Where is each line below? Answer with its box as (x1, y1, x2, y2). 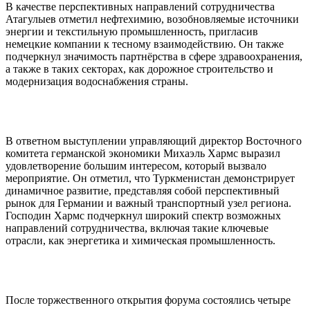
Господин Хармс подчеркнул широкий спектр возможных (6, 209, 281, 221)
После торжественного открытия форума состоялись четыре (6, 293, 291, 306)
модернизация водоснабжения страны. (6, 75, 188, 87)
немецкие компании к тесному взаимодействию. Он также (6, 37, 284, 50)
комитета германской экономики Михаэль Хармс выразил (6, 147, 280, 159)
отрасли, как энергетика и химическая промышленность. (6, 234, 275, 246)
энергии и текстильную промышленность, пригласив (6, 25, 258, 37)
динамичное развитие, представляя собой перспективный (6, 184, 280, 197)
